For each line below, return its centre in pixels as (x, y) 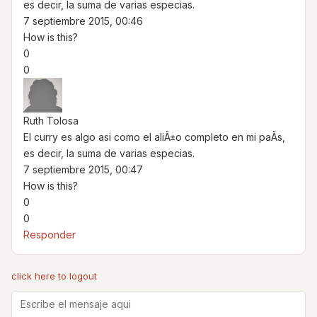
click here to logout (54, 276)
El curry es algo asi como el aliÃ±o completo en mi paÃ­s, (154, 137)
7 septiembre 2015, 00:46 (83, 21)
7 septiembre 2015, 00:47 (83, 169)
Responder (50, 234)
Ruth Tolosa (51, 120)
